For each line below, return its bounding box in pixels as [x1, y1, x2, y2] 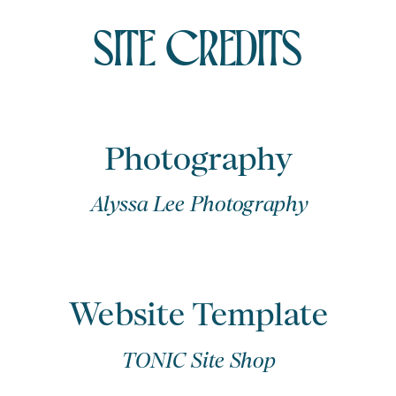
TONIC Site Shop [121, 347, 276, 376]
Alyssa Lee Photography [89, 192, 308, 219]
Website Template [68, 293, 329, 337]
